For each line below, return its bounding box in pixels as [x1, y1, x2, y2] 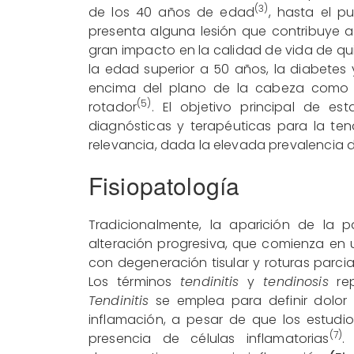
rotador [88, 97, 137, 116]
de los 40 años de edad [88, 2, 255, 21]
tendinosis [263, 272, 329, 291]
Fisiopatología [88, 168, 240, 202]
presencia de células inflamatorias [88, 329, 330, 348]
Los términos [88, 272, 181, 291]
